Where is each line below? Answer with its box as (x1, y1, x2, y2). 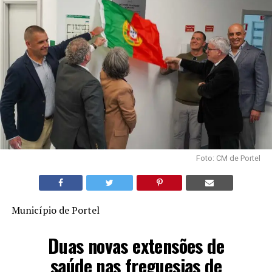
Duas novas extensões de (47, 231, 224, 259)
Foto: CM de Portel (196, 153, 261, 163)
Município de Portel (11, 203, 100, 217)
